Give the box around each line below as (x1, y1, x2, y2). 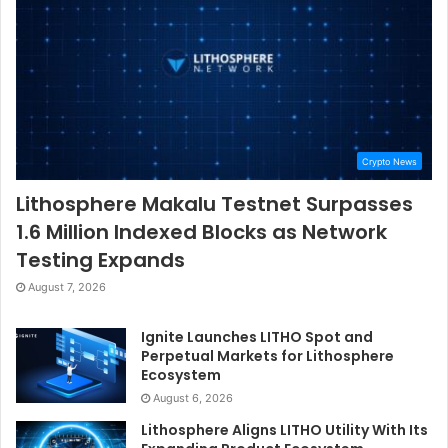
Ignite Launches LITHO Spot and (141, 326, 373, 347)
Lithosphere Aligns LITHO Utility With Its (141, 419, 428, 440)
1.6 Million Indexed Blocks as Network (16, 217, 387, 246)
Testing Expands (16, 245, 185, 274)
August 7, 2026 (28, 279, 106, 294)
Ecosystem (141, 364, 221, 385)
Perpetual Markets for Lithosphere (141, 345, 394, 366)
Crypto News (362, 155, 417, 167)
